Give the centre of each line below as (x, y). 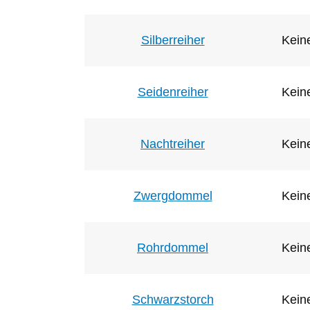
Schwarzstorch (173, 299)
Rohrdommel (173, 247)
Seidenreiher (173, 92)
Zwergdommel (173, 195)
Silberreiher (173, 40)
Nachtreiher (173, 144)
